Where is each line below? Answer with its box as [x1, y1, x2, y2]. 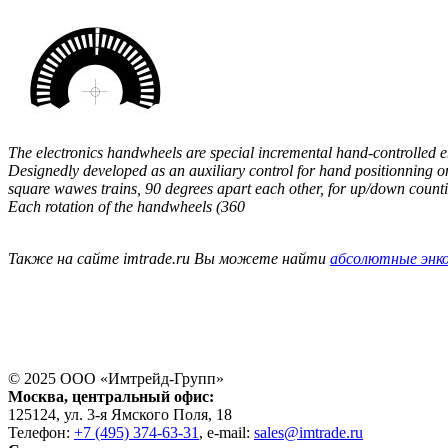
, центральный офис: [64, 387, 214, 405]
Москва [8, 387, 64, 405]
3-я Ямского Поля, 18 [87, 405, 232, 423]
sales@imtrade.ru [254, 423, 363, 441]
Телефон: [8, 423, 74, 441]
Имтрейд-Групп [108, 369, 216, 387]
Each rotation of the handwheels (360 [8, 197, 245, 215]
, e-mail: [199, 423, 254, 441]
